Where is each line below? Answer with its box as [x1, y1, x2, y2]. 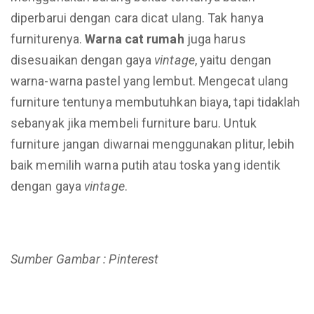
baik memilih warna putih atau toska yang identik [11, 158, 281, 172]
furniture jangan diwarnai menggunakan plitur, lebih [11, 137, 295, 151]
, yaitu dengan [194, 53, 272, 67]
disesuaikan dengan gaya [11, 53, 155, 67]
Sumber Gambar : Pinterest [11, 252, 159, 266]
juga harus [184, 32, 246, 46]
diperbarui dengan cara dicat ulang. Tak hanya [11, 11, 264, 25]
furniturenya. [11, 32, 86, 46]
